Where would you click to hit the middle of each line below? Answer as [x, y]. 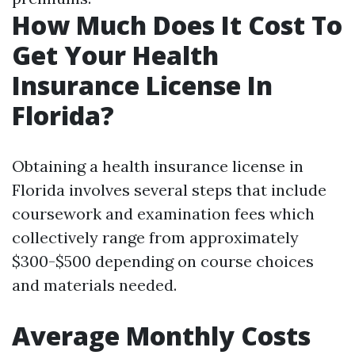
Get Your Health [115, 55]
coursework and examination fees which [163, 214]
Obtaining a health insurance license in [158, 166]
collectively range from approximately [155, 237]
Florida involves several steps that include [169, 190]
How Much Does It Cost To [177, 25]
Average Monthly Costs [161, 336]
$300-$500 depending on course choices [163, 261]
